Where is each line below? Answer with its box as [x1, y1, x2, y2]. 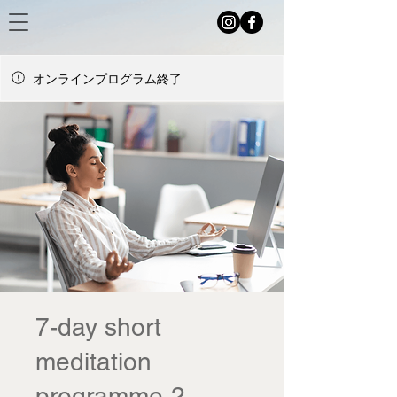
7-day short [35, 312, 161, 341]
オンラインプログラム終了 [33, 69, 182, 87]
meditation [35, 346, 152, 376]
